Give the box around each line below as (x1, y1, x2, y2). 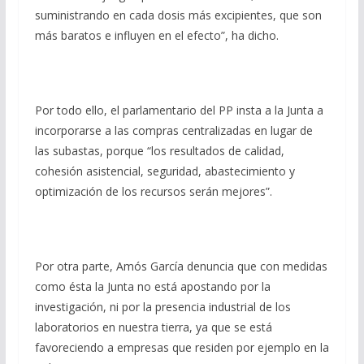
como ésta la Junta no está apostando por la (34, 279, 271, 294)
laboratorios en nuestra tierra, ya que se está (34, 319, 272, 335)
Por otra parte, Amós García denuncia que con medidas (34, 258, 327, 274)
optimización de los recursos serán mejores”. (34, 184, 272, 199)
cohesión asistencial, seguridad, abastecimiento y (34, 163, 295, 179)
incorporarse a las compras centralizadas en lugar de (34, 123, 313, 138)
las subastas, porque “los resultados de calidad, (34, 143, 284, 158)
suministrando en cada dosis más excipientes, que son (34, 7, 322, 23)
